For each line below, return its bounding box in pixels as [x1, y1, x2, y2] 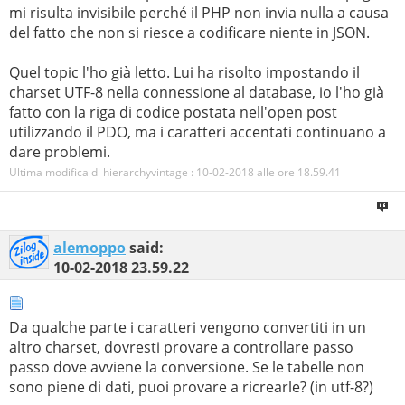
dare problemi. [9, 141, 110, 162]
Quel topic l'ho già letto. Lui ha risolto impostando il [9, 61, 360, 82]
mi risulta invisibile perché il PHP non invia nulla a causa [9, 2, 389, 23]
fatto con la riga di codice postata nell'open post [9, 101, 337, 122]
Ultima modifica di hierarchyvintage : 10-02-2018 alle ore [9, 164, 297, 180]
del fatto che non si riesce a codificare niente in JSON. [9, 22, 370, 42]
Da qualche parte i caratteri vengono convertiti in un [9, 317, 366, 338]
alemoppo [53, 238, 126, 259]
